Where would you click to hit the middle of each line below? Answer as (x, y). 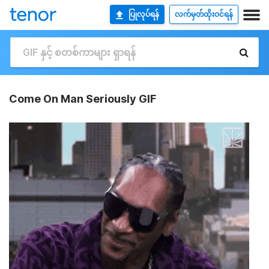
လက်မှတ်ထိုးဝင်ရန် (204, 14)
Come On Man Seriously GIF (83, 99)
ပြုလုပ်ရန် (144, 14)
